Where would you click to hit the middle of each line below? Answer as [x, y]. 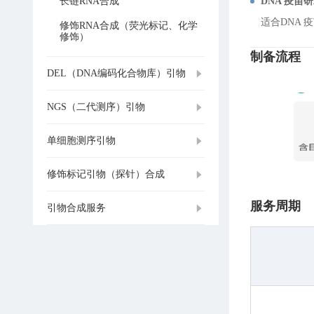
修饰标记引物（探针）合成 [106, 174]
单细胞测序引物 [81, 140]
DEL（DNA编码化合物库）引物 [116, 73]
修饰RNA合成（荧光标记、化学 [129, 26]
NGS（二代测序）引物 [96, 107]
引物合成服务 [76, 207]
